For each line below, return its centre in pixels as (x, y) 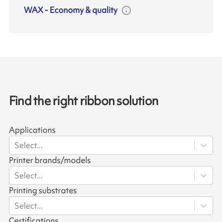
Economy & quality (84, 10)
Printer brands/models (50, 160)
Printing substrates (43, 191)
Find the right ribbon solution (83, 101)
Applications (32, 130)
